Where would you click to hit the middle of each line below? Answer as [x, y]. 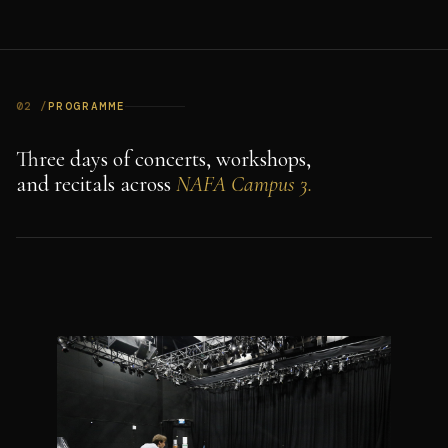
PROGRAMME [86, 105]
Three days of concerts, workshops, [163, 158]
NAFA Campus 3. [244, 183]
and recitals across [96, 183]
